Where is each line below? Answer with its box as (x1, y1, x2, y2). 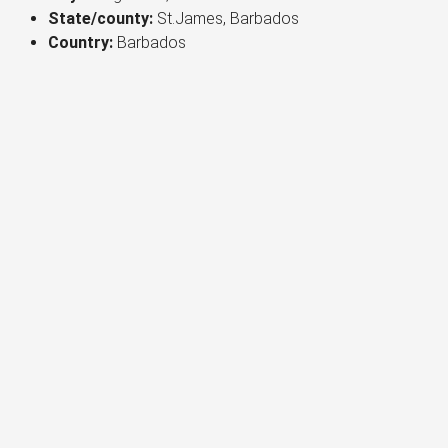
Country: (48, 33, 113, 53)
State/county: (48, 9, 153, 29)
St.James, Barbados (157, 9, 299, 29)
